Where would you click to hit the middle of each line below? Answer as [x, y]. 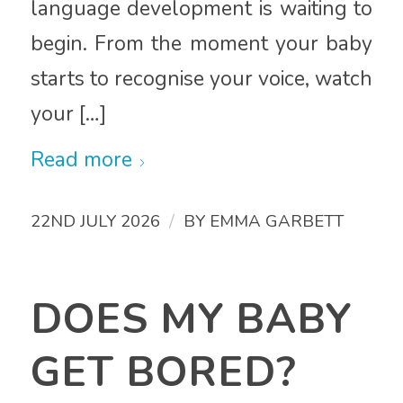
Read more [81, 160]
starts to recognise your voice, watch [201, 78]
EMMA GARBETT [276, 222]
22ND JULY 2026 [95, 222]
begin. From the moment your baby [201, 43]
